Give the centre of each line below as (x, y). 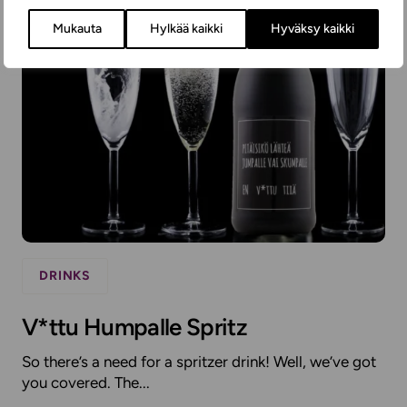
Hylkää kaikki (186, 29)
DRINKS (65, 276)
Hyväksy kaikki (313, 29)
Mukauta (77, 29)
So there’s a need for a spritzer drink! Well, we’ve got (199, 362)
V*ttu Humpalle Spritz (135, 328)
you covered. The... (86, 383)
